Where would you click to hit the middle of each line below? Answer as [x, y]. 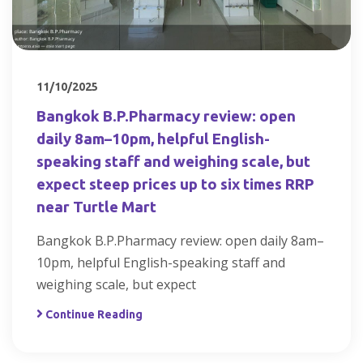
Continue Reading [94, 314]
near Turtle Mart [96, 207]
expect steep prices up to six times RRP [175, 184]
